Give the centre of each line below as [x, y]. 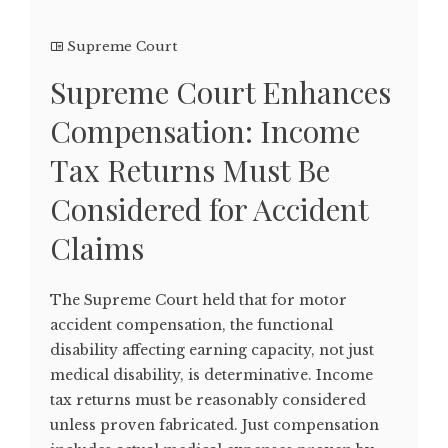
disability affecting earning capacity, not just [212, 350]
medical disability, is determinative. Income [211, 375]
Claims [97, 248]
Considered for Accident [209, 209]
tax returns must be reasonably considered [208, 400]
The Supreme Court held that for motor [198, 300]
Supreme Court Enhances [220, 92]
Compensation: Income [205, 131]
